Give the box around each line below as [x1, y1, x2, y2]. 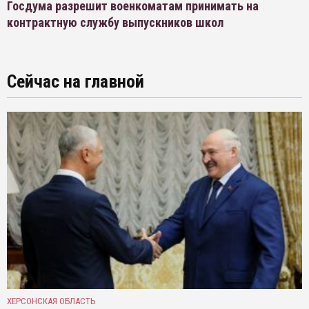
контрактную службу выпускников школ [7, 15, 223, 30]
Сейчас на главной [7, 71, 144, 92]
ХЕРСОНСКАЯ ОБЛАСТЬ [7, 296, 96, 307]
